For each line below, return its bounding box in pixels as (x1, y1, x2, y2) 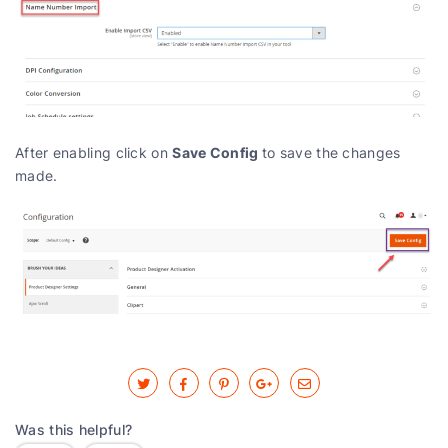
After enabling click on (15, 143, 173, 163)
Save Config (172, 142, 262, 163)
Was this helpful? (15, 420, 133, 439)
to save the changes (261, 143, 401, 163)
